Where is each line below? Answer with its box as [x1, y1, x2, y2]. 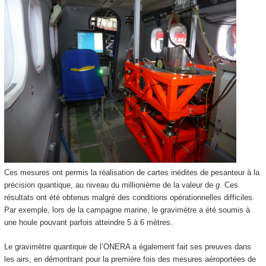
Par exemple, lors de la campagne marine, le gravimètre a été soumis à [4, 205, 250, 215]
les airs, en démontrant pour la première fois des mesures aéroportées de [4, 254, 256, 264]
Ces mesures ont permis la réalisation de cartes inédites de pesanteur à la [4, 168, 259, 178]
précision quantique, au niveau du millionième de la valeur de [4, 180, 216, 190]
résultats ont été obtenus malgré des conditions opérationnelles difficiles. [4, 193, 255, 202]
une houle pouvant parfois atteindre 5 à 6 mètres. [4, 218, 173, 227]
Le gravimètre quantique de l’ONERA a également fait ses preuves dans [4, 242, 251, 251]
